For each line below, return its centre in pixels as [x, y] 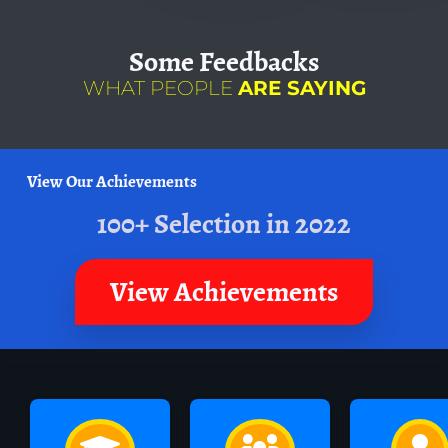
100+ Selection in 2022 [224, 223]
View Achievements [224, 291]
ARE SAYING [301, 88]
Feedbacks [259, 62]
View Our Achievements [111, 181]
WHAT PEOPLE [160, 88]
